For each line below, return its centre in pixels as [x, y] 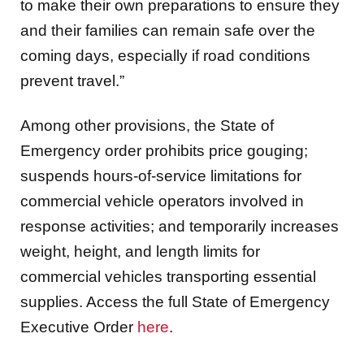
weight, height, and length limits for [140, 252]
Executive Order [79, 327]
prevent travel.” [72, 80]
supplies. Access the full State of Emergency [175, 302]
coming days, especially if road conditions [165, 55]
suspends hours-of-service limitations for [161, 176]
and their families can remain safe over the [168, 30]
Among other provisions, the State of [147, 126]
